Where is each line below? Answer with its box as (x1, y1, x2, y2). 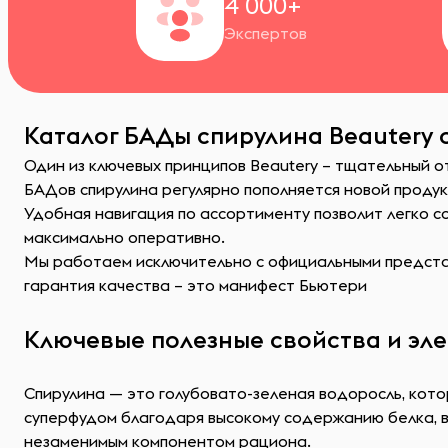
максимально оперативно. (24, 227, 225, 247)
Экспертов (224, 23, 307, 43)
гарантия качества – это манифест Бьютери (24, 275, 367, 295)
